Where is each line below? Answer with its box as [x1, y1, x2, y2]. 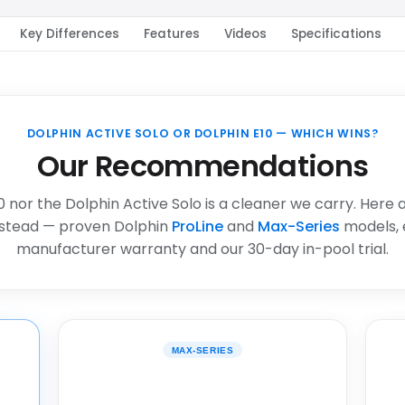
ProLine [172, 216, 223, 238]
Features [143, 25, 200, 43]
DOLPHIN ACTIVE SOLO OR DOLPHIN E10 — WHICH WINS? [26, 125, 379, 141]
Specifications [291, 25, 382, 43]
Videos [224, 25, 268, 43]
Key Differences [19, 25, 119, 43]
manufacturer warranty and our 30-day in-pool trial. [16, 239, 389, 260]
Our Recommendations [36, 146, 369, 187]
